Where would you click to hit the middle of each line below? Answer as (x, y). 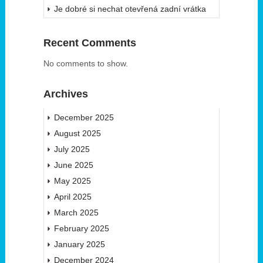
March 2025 (76, 213)
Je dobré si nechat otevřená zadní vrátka (130, 9)
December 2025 (84, 118)
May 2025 (72, 181)
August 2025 (77, 134)
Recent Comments (90, 43)
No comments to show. (85, 64)
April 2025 (73, 197)
